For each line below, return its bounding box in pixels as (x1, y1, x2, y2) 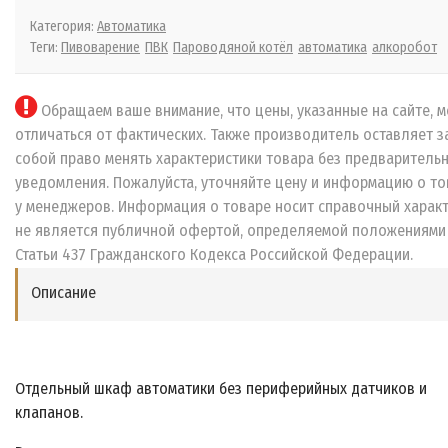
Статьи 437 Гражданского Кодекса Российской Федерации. (15, 245, 413, 265)
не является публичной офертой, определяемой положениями (15, 221, 446, 241)
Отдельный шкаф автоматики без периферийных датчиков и (15, 379, 427, 399)
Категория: (30, 18, 97, 36)
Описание (31, 283, 96, 303)
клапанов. (15, 403, 83, 423)
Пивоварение (61, 39, 140, 57)
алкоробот (372, 39, 437, 57)
